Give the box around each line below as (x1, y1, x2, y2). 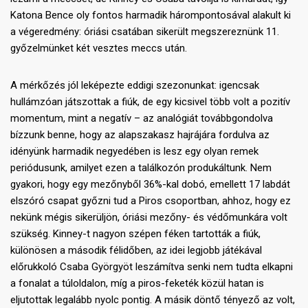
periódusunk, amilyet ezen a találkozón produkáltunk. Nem (10, 162, 272, 175)
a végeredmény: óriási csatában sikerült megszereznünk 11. (10, 25, 279, 38)
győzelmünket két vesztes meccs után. (10, 42, 187, 55)
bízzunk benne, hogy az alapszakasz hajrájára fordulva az (10, 129, 269, 142)
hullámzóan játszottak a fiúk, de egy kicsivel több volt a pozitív (10, 96, 290, 109)
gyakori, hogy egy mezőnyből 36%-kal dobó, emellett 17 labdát (10, 178, 290, 191)
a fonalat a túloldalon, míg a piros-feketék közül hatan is (10, 277, 264, 290)
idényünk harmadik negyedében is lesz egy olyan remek (10, 145, 258, 158)
